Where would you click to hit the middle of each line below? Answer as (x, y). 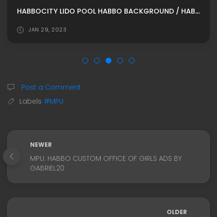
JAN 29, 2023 (47, 29)
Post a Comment (50, 87)
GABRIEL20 (47, 168)
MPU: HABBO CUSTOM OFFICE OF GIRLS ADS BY (106, 158)
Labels (31, 101)
